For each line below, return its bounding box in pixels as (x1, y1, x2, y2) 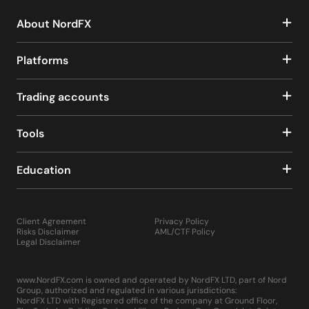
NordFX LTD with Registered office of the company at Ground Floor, (17, 295, 277, 307)
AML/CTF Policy (154, 226, 215, 238)
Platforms (17, 53, 68, 68)
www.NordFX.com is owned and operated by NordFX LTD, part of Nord (17, 275, 287, 286)
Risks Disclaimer (17, 226, 79, 238)
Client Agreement (17, 216, 86, 228)
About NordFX (17, 17, 91, 32)
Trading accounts (17, 90, 109, 105)
